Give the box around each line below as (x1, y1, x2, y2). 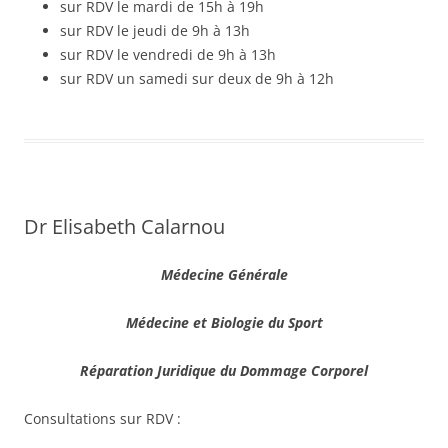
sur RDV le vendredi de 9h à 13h (60, 44, 276, 64)
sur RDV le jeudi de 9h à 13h (60, 20, 250, 40)
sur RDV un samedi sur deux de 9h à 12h (60, 68, 334, 88)
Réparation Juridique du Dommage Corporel (80, 360, 368, 380)
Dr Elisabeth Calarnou (24, 212, 225, 240)
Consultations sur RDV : (24, 408, 181, 428)
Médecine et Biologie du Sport (125, 312, 323, 332)
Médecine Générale (160, 264, 288, 284)
